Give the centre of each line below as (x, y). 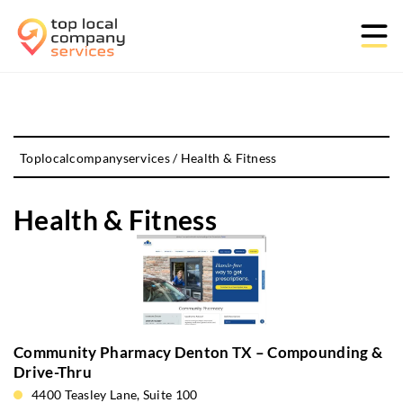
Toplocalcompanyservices (95, 158)
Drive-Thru (53, 372)
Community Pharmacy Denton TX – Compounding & (198, 352)
